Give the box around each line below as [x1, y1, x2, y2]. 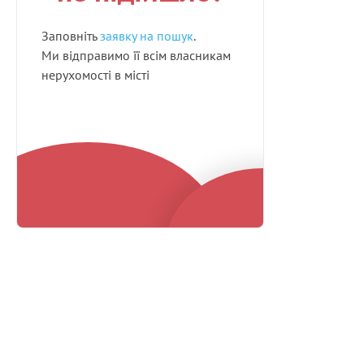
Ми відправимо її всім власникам [41, 47, 231, 63]
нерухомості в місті [41, 67, 149, 83]
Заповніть [41, 28, 100, 44]
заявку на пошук [100, 28, 193, 44]
